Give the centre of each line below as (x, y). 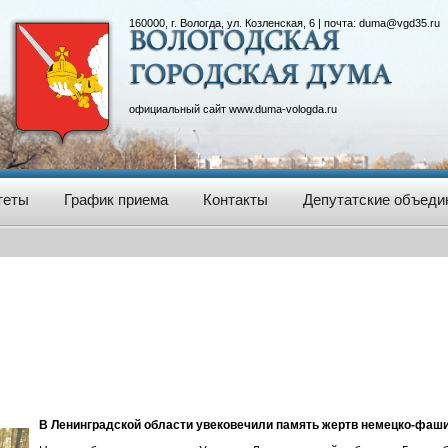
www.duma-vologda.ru (282, 109)
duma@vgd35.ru (399, 23)
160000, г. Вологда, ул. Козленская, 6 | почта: (243, 23)
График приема (116, 199)
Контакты (235, 199)
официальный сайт (178, 109)
